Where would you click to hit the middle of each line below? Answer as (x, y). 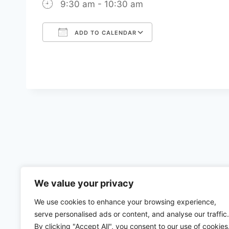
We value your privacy (84, 183)
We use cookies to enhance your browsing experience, (125, 202)
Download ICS (89, 53)
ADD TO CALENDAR (105, 33)
